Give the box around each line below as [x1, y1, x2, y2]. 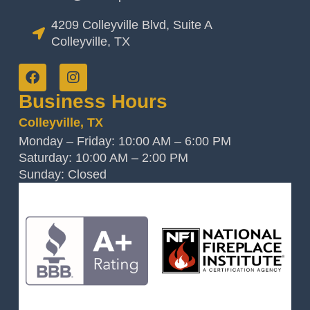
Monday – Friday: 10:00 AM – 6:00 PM [18, 134, 231, 149]
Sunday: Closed [18, 167, 107, 182]
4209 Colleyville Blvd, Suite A [51, 18, 213, 33]
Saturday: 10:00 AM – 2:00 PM [18, 151, 188, 165]
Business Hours [18, 91, 167, 113]
